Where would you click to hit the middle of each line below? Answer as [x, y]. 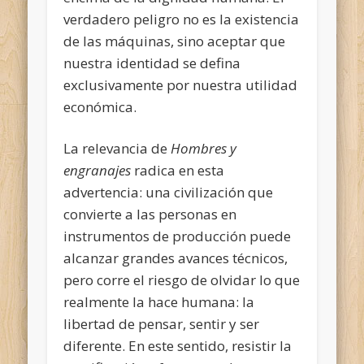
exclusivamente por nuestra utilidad [181, 84]
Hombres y [204, 148]
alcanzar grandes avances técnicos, [176, 258]
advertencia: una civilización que [169, 192]
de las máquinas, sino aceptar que [175, 41]
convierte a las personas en [150, 214]
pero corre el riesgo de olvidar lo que [182, 279]
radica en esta [178, 170]
